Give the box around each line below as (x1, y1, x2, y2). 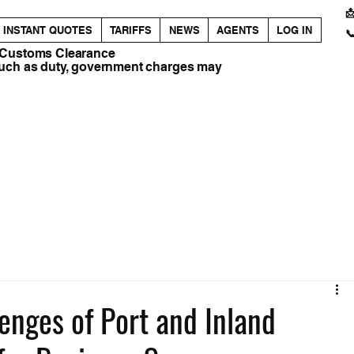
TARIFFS (110, 23, 153, 36)
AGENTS (217, 23, 260, 36)
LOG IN (277, 23, 313, 36)
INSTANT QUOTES (3, 23, 93, 36)
